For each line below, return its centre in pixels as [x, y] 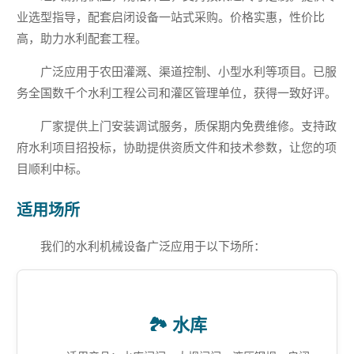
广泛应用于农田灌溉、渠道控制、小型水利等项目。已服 [189, 72]
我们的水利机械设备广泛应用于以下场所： [153, 247]
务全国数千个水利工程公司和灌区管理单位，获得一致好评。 [177, 93]
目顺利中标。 [53, 169]
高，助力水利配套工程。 [82, 39]
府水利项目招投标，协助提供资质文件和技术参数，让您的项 [177, 148]
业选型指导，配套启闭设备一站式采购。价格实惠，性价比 [171, 17]
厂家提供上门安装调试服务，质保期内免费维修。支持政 [189, 126]
